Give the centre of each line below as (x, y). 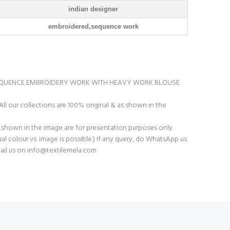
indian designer (93, 9)
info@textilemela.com (62, 151)
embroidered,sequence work (93, 26)
